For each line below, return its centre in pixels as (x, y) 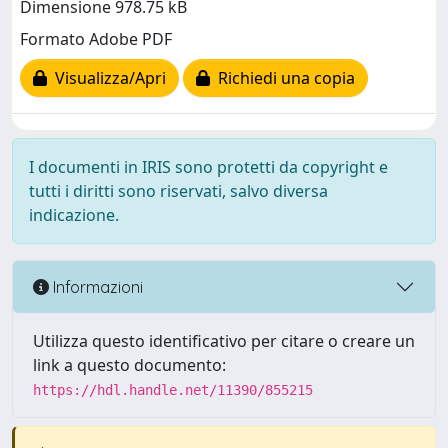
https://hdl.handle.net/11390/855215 (173, 390)
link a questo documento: (129, 365)
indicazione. (74, 215)
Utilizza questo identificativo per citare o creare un (224, 341)
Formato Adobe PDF (96, 39)
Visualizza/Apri (106, 78)
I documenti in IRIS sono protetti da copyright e (208, 167)
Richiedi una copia (282, 78)
